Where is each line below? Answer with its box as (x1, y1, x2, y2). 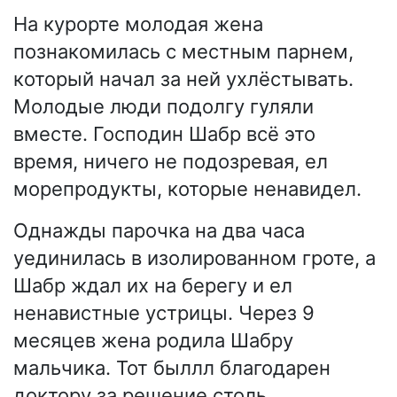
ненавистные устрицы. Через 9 (13, 300, 315, 324)
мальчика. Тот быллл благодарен (13, 355, 331, 379)
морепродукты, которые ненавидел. (13, 176, 362, 200)
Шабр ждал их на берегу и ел (13, 273, 292, 297)
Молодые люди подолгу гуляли (13, 94, 314, 118)
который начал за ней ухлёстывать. (13, 66, 354, 90)
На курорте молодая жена (13, 12, 263, 35)
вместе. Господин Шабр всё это (13, 121, 315, 145)
